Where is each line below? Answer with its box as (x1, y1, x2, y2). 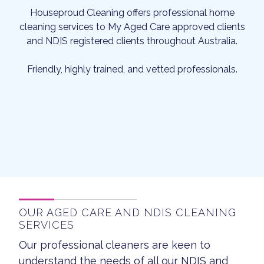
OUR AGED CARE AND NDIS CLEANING (19, 206, 236, 219)
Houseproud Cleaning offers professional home (29, 7, 235, 18)
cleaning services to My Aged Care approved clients (19, 21, 245, 32)
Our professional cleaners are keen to (19, 239, 210, 251)
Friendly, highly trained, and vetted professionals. (27, 64, 237, 75)
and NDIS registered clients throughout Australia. (27, 35, 237, 47)
